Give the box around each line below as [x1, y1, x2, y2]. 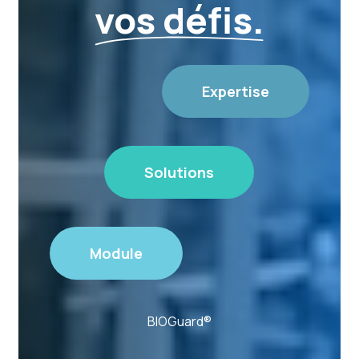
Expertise [201, 81, 269, 101]
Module [89, 243, 143, 263]
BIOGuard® [147, 312, 212, 330]
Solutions [144, 162, 215, 182]
